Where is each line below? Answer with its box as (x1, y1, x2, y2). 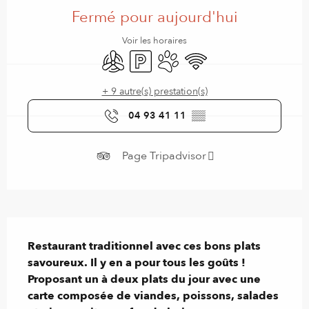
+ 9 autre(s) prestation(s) (101, 85, 208, 99)
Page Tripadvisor (121, 148, 206, 163)
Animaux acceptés (154, 48, 246, 64)
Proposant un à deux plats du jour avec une (28, 272, 261, 288)
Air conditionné (99, 48, 177, 64)
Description (7, 218, 80, 237)
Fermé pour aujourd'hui (71, 7, 238, 28)
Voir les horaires (122, 34, 187, 48)
